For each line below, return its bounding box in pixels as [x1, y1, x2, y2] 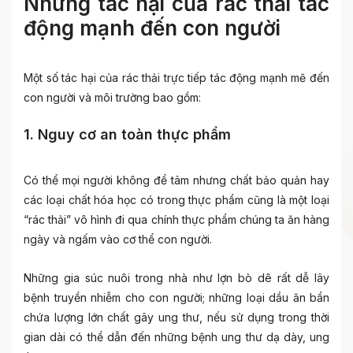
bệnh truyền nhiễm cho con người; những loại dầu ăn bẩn [24, 291, 329, 304]
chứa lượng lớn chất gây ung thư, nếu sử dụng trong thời [24, 310, 329, 324]
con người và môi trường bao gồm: [24, 91, 201, 104]
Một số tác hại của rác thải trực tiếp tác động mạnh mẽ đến [24, 71, 329, 84]
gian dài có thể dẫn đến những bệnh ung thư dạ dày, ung [24, 330, 329, 344]
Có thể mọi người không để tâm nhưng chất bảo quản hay [24, 173, 329, 187]
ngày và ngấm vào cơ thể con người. [24, 232, 212, 246]
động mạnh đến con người [24, 16, 281, 40]
